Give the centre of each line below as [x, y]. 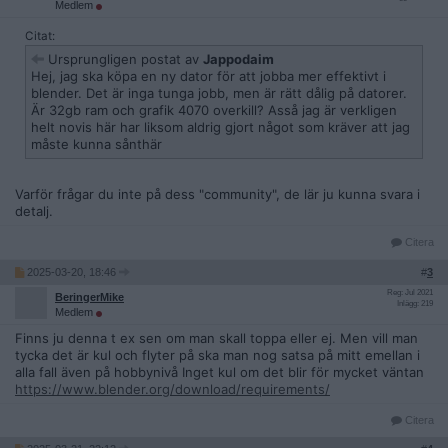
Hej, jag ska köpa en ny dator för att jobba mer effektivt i [208, 76]
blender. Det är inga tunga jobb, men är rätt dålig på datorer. [219, 93]
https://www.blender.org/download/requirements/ [172, 389]
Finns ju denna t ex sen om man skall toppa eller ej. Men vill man [216, 338]
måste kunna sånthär [96, 144]
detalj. [34, 211]
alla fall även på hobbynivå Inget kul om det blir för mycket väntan [219, 372]
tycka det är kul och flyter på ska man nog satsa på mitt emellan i [217, 355]
